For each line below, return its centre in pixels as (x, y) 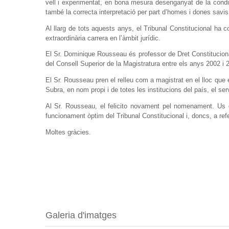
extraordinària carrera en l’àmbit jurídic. (103, 38)
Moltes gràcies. (68, 132)
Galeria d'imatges (81, 215)
